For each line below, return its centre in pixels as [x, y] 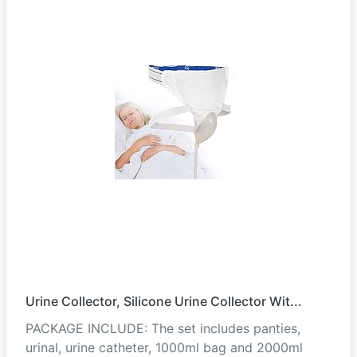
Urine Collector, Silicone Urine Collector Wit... [164, 301]
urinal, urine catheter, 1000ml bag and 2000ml [164, 347]
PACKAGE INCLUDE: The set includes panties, [163, 328]
